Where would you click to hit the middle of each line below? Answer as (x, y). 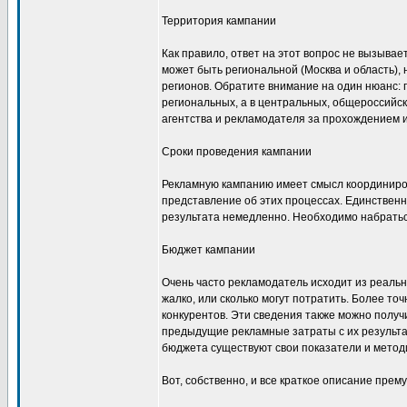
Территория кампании (219, 21)
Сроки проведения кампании (237, 152)
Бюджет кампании (208, 250)
